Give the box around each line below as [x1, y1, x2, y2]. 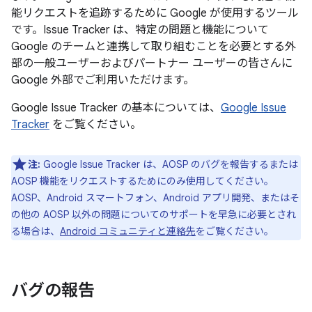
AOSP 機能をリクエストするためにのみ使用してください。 [11, 175, 274, 187]
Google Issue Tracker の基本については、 [11, 101, 221, 115]
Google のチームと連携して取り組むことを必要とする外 [11, 40, 296, 54]
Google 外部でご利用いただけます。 [11, 73, 194, 87]
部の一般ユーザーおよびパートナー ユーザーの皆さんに [11, 56, 292, 70]
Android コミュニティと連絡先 [60, 225, 196, 237]
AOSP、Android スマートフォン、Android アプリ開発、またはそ [11, 192, 299, 204]
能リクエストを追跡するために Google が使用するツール [11, 6, 299, 20]
